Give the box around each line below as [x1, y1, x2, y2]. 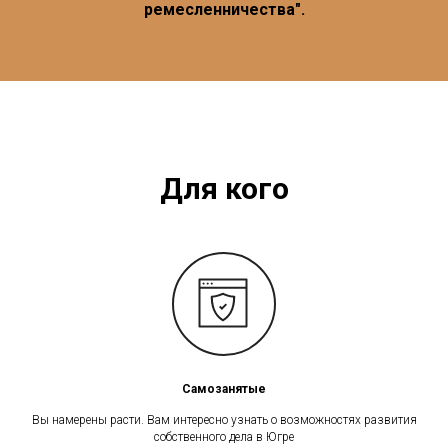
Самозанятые [182, 382, 266, 396]
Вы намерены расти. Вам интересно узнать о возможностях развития [31, 413, 417, 427]
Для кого [159, 171, 289, 206]
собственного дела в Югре [154, 430, 294, 444]
